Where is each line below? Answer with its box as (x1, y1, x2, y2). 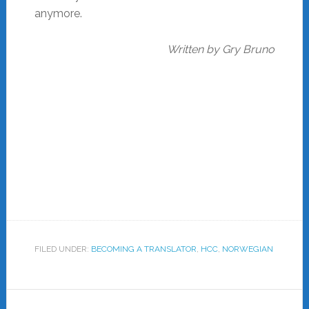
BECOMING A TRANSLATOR (90, 243, 197, 254)
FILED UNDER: (34, 243, 91, 254)
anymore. (34, 6, 82, 20)
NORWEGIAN (221, 243, 273, 254)
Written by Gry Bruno (167, 42, 275, 56)
